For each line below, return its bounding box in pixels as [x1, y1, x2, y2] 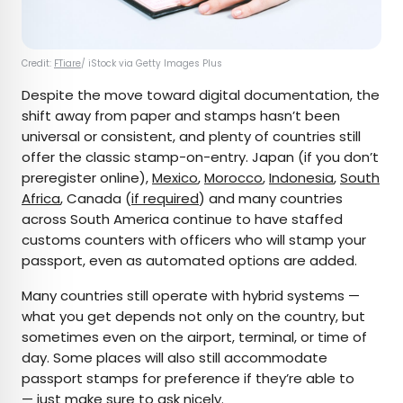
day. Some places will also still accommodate [22, 348, 327, 368]
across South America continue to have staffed [22, 210, 343, 229]
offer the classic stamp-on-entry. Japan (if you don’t [22, 148, 379, 167]
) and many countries [199, 189, 343, 209]
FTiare [54, 57, 81, 71]
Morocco [204, 168, 263, 188]
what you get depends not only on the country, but [22, 307, 365, 327]
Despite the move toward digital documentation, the [22, 85, 380, 105]
